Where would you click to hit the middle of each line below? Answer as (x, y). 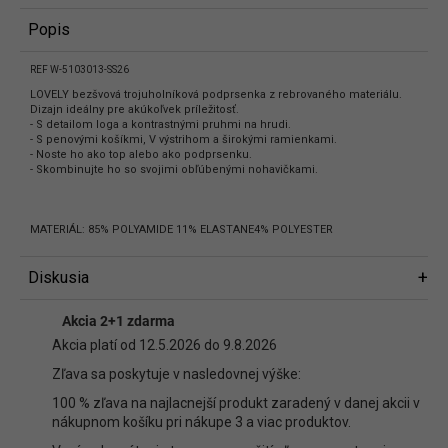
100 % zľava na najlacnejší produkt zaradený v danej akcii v (236, 403)
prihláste (381, 368)
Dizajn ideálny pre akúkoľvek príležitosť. (134, 109)
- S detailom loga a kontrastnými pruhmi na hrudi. (160, 124)
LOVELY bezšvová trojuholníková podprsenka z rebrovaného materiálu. (216, 94)
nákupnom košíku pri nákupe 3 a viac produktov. (201, 422)
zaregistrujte (126, 383)
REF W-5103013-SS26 (79, 69)
